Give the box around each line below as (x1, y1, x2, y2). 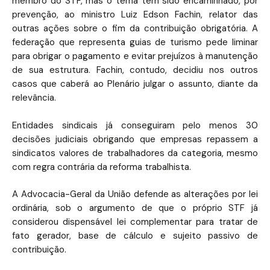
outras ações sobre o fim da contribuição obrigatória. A (12, 22, 258, 34)
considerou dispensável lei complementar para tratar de (12, 216, 258, 228)
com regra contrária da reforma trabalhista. (12, 160, 191, 173)
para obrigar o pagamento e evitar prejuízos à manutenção (12, 50, 258, 62)
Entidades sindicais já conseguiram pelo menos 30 (12, 119, 258, 131)
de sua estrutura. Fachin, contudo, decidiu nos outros (12, 64, 258, 76)
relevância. (12, 92, 56, 104)
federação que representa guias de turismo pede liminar (12, 36, 258, 48)
